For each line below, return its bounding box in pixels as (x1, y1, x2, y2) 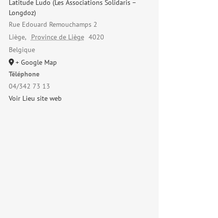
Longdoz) (9, 8, 36, 18)
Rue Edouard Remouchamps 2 (9, 20, 97, 29)
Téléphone (9, 70, 39, 79)
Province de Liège (31, 33, 84, 42)
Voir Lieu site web (9, 94, 62, 103)
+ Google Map (16, 58, 57, 67)
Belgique (9, 45, 35, 54)
